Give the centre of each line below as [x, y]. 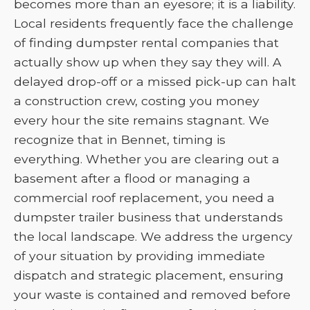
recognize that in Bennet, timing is [120, 139]
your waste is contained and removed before [152, 294]
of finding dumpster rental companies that [146, 43]
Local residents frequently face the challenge [154, 23]
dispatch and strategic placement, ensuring [149, 275]
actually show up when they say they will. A [148, 62]
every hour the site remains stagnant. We [142, 120]
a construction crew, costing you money [137, 101]
